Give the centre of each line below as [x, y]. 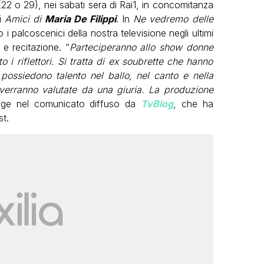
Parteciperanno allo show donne [141, 47]
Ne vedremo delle [173, 19]
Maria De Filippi [81, 19]
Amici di [25, 19]
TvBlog [157, 103]
